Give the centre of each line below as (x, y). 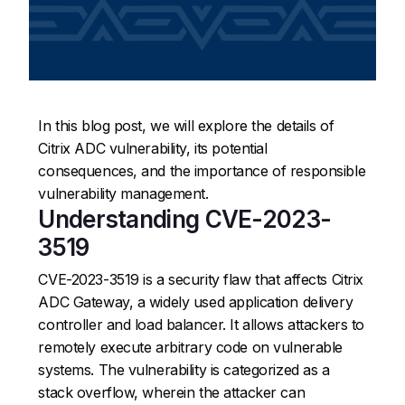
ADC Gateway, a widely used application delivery (196, 301)
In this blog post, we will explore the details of (186, 125)
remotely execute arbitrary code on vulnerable (190, 347)
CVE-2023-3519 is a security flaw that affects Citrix (201, 279)
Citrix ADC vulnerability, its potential (153, 148)
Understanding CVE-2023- (185, 219)
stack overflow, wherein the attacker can (172, 392)
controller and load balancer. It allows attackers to (201, 324)
